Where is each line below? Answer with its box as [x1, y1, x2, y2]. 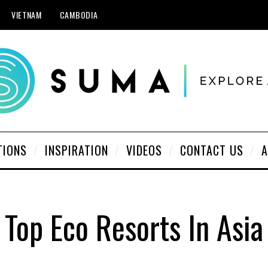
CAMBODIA [59, 8, 98, 21]
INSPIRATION [45, 141, 108, 159]
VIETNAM [11, 8, 42, 21]
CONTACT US [180, 141, 243, 159]
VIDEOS [126, 141, 162, 159]
